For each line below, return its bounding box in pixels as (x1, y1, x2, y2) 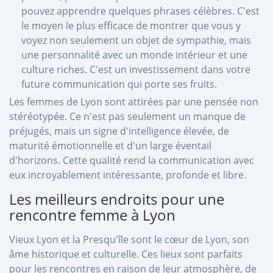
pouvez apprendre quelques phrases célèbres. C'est (21, 4, 260, 18)
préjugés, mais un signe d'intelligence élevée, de (9, 124, 229, 138)
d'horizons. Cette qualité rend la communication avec (9, 153, 254, 167)
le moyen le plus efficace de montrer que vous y (21, 18, 241, 32)
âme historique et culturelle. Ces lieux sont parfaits (9, 247, 243, 261)
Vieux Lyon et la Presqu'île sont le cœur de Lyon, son (9, 232, 249, 246)
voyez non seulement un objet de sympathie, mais (21, 33, 251, 47)
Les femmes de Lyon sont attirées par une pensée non (9, 94, 258, 108)
